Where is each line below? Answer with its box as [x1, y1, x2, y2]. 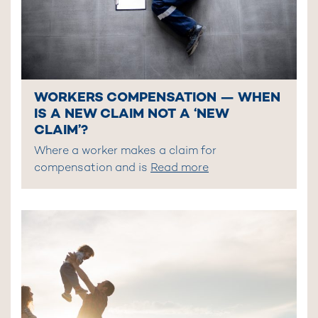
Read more [150, 162, 209, 175]
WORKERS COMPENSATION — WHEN [34, 87, 280, 106]
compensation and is [34, 162, 150, 175]
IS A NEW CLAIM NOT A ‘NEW [34, 104, 229, 122]
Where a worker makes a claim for [34, 145, 216, 158]
